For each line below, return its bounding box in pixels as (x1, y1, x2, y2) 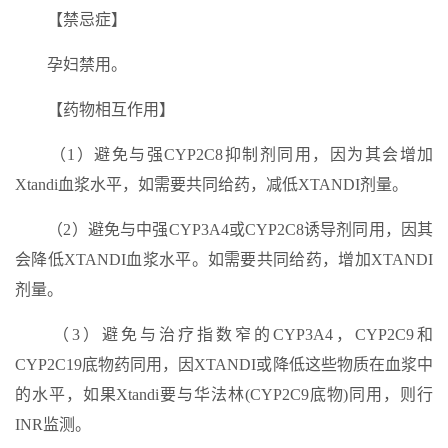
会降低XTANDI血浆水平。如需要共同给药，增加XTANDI (15, 251, 433, 268)
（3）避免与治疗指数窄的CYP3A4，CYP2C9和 (15, 326, 433, 343)
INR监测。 (15, 416, 91, 433)
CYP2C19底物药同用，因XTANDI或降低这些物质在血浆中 (15, 356, 433, 373)
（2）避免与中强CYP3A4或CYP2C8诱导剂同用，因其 (15, 221, 433, 238)
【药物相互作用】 (15, 101, 175, 118)
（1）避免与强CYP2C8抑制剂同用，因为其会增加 (15, 146, 433, 163)
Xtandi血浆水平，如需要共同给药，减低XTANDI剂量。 (15, 176, 408, 193)
